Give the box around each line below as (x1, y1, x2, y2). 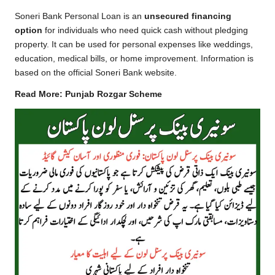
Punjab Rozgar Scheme (65, 90, 162, 99)
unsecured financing (144, 12, 231, 21)
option (15, 26, 42, 36)
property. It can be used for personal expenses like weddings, (15, 40, 253, 50)
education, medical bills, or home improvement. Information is (15, 54, 254, 64)
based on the (15, 68, 66, 78)
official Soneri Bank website (66, 68, 174, 78)
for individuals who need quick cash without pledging (42, 26, 248, 36)
